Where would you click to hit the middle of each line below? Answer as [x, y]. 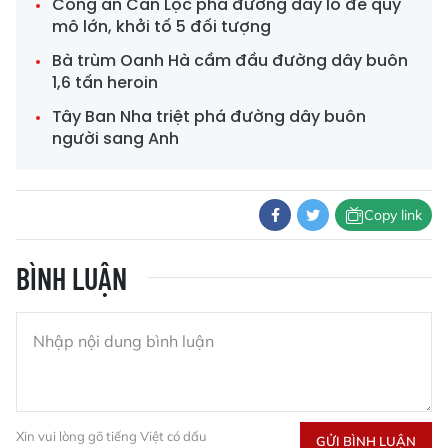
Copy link [393, 214]
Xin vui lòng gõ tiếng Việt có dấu [111, 436]
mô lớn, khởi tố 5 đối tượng [161, 27]
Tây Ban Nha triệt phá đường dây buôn [209, 117]
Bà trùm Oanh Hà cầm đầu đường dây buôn [230, 61]
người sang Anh [115, 139]
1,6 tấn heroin [105, 83]
